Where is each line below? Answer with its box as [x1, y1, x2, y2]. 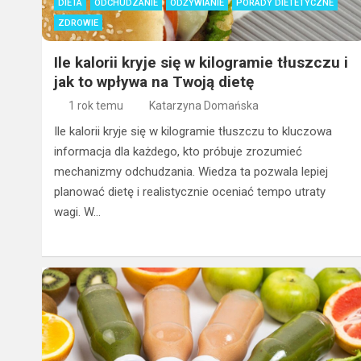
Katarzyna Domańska [149, 99, 259, 113]
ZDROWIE [58, 18, 98, 29]
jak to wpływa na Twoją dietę [54, 73, 254, 92]
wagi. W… [54, 205, 101, 220]
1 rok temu [68, 99, 123, 113]
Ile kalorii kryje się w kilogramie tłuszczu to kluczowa [54, 124, 332, 139]
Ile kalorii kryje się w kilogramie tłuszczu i [54, 53, 348, 73]
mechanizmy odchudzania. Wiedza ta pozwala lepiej [54, 164, 328, 180]
